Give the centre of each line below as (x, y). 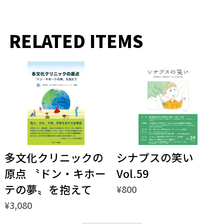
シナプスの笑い (155, 157)
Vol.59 (132, 173)
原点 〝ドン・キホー (55, 173)
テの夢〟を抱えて (48, 189)
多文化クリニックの (54, 157)
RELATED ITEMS (76, 40)
